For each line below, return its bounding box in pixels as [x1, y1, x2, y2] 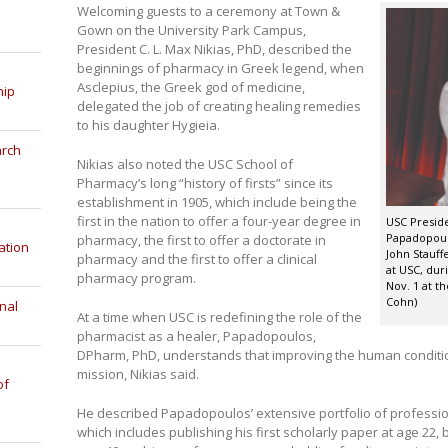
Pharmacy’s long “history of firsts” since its [76, 173, 333, 192]
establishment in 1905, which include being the [76, 192, 357, 211]
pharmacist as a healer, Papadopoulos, [76, 326, 316, 345]
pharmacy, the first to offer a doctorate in [76, 230, 326, 249]
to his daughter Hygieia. [76, 115, 220, 134]
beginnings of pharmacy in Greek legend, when [76, 58, 364, 77]
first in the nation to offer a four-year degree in [76, 211, 361, 230]
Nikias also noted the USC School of [76, 154, 293, 173]
